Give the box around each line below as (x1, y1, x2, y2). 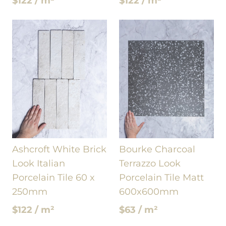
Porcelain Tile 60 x (12, 172, 95, 183)
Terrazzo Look (119, 158, 181, 169)
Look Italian (12, 158, 65, 169)
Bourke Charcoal (119, 144, 195, 155)
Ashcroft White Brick (12, 144, 106, 155)
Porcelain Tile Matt (119, 172, 204, 183)
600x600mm (119, 186, 179, 197)
